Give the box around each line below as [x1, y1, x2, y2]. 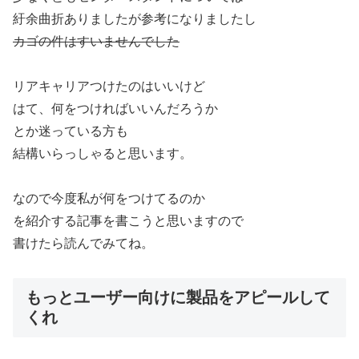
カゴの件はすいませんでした [13, 34, 179, 48]
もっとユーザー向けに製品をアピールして [26, 288, 330, 306]
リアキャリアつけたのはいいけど [13, 79, 205, 93]
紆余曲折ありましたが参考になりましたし [13, 11, 256, 26]
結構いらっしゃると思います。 [13, 146, 192, 160]
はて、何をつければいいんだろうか [13, 101, 218, 115]
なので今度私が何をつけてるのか [13, 191, 205, 205]
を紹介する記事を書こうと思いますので [13, 213, 244, 228]
